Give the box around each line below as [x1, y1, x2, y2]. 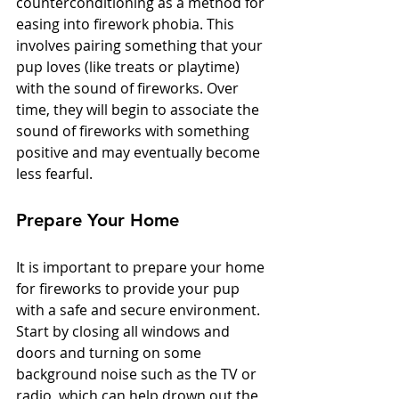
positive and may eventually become [16, 142, 264, 163]
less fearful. [16, 164, 96, 184]
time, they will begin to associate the [16, 100, 263, 120]
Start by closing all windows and [16, 322, 233, 342]
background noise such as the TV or [16, 364, 260, 385]
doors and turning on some [16, 343, 205, 363]
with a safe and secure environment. [16, 300, 264, 321]
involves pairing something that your [16, 36, 266, 56]
